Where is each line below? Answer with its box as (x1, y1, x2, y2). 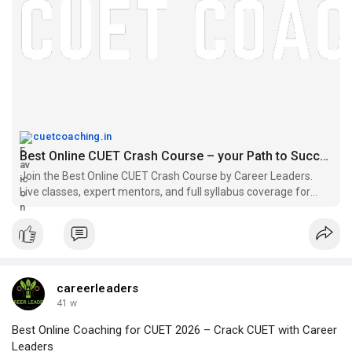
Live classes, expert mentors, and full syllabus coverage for (20, 185, 310, 199)
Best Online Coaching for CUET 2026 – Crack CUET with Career (12, 323, 337, 338)
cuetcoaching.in (33, 130, 112, 143)
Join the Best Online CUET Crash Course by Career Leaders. (20, 170, 313, 183)
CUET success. (20, 201, 92, 214)
